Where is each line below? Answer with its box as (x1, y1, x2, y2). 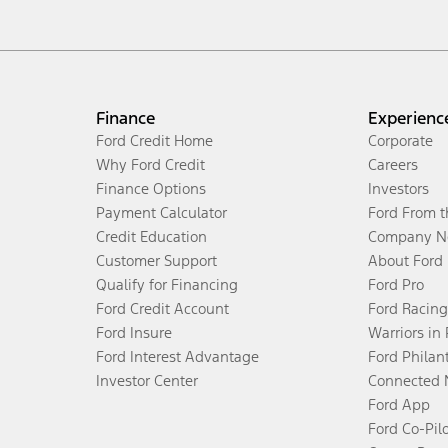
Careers (368, 154, 418, 174)
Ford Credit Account (96, 298, 229, 318)
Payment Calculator (96, 202, 227, 222)
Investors (368, 178, 429, 198)
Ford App (368, 394, 430, 414)
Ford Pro (368, 274, 424, 294)
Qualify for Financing (96, 274, 238, 294)
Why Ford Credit (96, 154, 205, 174)
